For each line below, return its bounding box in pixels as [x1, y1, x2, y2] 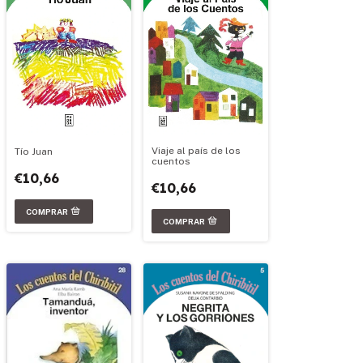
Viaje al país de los [152, 145, 241, 157]
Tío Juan [15, 145, 53, 157]
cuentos [152, 156, 190, 168]
